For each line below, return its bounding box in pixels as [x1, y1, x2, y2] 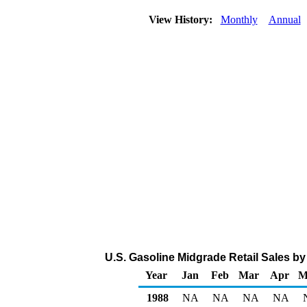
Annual [268, 14, 301, 25]
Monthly [220, 14, 258, 25]
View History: [145, 14, 218, 25]
